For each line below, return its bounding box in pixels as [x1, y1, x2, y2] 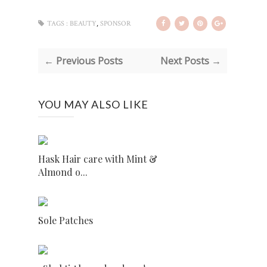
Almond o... [38, 166, 88, 178]
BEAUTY [70, 19, 97, 28]
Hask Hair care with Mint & [38, 153, 157, 165]
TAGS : [47, 19, 68, 28]
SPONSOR [100, 19, 131, 28]
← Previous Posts [44, 54, 123, 67]
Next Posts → [160, 54, 221, 67]
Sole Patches [38, 214, 93, 226]
